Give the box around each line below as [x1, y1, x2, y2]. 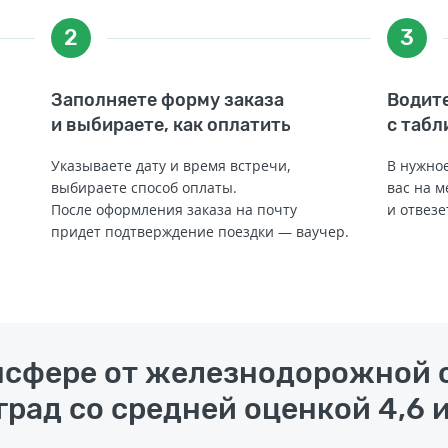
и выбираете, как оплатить [50, 113, 291, 136]
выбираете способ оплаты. [50, 177, 237, 197]
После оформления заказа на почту [50, 199, 297, 219]
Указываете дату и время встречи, [50, 155, 291, 175]
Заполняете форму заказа [50, 88, 284, 111]
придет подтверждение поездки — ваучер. [50, 221, 349, 241]
